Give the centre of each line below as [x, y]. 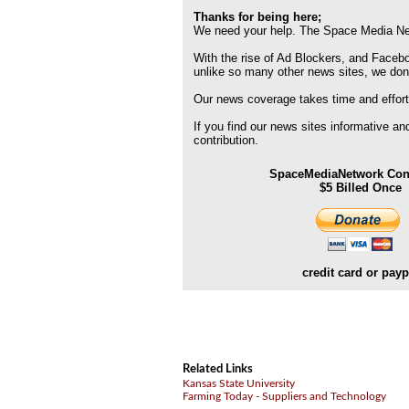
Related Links [218, 369]
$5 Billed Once [361, 188]
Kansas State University [239, 383]
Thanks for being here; [257, 17]
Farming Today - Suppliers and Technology [284, 396]
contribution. [226, 140]
